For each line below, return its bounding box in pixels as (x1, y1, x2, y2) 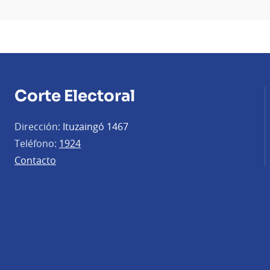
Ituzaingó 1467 (60, 119, 128, 133)
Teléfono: (14, 136, 57, 150)
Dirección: (14, 119, 60, 133)
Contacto (14, 153, 56, 167)
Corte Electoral (14, 86, 135, 106)
